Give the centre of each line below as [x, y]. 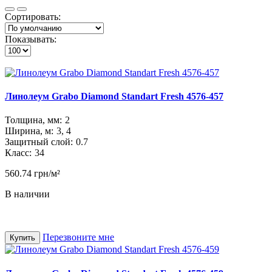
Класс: [18, 153]
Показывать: [31, 39]
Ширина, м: [29, 131]
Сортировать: [33, 16]
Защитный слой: [39, 142]
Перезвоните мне [78, 237]
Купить [22, 238]
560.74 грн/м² [32, 174]
